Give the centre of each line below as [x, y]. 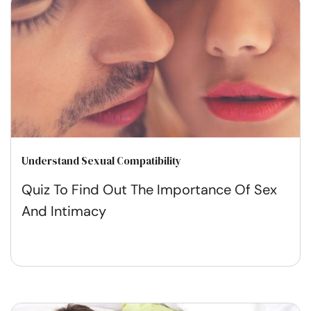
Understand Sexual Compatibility [101, 160]
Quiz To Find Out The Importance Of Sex [149, 189]
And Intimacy [64, 211]
